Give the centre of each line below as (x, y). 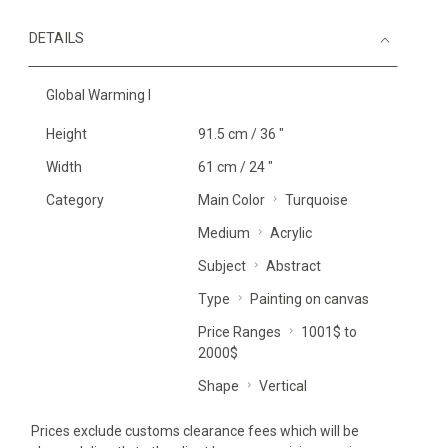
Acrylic (290, 233)
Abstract (293, 266)
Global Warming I (98, 95)
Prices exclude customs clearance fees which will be (195, 431)
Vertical (282, 386)
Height (66, 134)
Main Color (231, 200)
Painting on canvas (309, 299)
